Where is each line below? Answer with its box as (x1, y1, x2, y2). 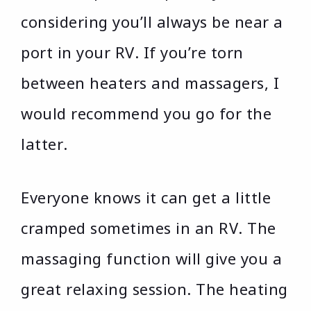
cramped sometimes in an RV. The (21, 217, 276, 239)
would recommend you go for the (21, 103, 271, 124)
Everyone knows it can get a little (21, 187, 271, 208)
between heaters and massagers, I (21, 72, 279, 94)
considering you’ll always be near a (21, 11, 283, 33)
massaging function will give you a (21, 248, 282, 269)
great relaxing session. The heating (21, 278, 288, 300)
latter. (21, 133, 68, 155)
